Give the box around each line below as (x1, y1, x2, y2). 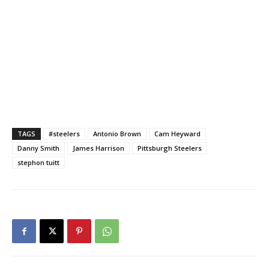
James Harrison (73, 144, 124, 153)
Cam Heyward (154, 129, 201, 139)
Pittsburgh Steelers (138, 144, 202, 153)
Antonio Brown (93, 129, 141, 139)
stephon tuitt (17, 158, 59, 168)
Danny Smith (17, 144, 59, 153)
